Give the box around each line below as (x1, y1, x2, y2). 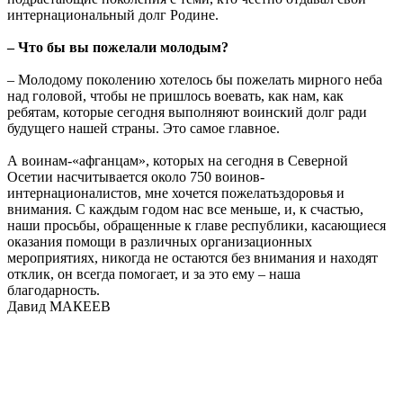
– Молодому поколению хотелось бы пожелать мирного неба (7, 72, 382, 88)
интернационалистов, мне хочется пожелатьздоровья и (7, 185, 345, 201)
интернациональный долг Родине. (7, 7, 219, 23)
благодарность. (7, 282, 100, 299)
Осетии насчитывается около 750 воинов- (7, 169, 264, 185)
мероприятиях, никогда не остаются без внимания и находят (7, 250, 378, 266)
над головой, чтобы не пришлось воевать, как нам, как (7, 88, 344, 104)
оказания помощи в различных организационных (7, 234, 312, 250)
